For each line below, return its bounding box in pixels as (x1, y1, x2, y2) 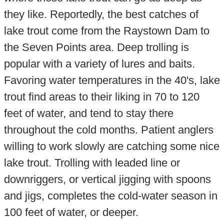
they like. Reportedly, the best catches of (3, 8, 198, 21)
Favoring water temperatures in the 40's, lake (3, 74, 220, 87)
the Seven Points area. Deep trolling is (3, 41, 189, 54)
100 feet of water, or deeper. (3, 206, 138, 219)
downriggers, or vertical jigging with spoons (3, 173, 211, 186)
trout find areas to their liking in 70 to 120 (3, 90, 199, 103)
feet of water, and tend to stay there (3, 107, 173, 120)
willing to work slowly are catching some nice (3, 140, 219, 153)
